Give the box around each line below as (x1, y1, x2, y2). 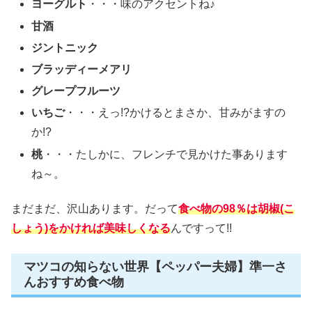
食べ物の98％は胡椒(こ (178, 202, 295, 214)
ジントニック (31, 41, 99, 54)
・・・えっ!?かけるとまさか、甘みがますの (65, 107, 286, 119)
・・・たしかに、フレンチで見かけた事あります (42, 148, 288, 160)
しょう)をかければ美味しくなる (11, 221, 171, 234)
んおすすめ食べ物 (24, 274, 124, 289)
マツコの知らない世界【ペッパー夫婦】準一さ (24, 259, 287, 274)
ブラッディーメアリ (31, 63, 132, 76)
